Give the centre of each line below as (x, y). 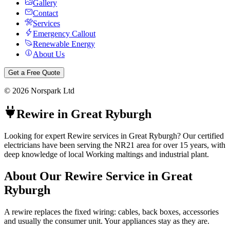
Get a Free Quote (34, 73)
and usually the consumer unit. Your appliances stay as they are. (107, 221)
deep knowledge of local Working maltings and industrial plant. (107, 154)
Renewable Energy (64, 44)
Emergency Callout (64, 34)
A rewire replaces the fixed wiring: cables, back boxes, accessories (111, 212)
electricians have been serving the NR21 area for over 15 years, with (115, 145)
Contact (45, 13)
